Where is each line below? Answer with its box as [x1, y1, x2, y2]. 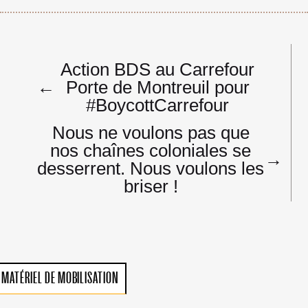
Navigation [36, 49, 112, 67]
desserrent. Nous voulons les [37, 157, 265, 179]
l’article [36, 85, 87, 103]
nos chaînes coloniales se [50, 140, 252, 161]
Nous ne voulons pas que [52, 122, 250, 143]
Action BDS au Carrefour [60, 58, 255, 80]
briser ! [123, 175, 178, 197]
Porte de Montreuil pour [65, 76, 250, 98]
